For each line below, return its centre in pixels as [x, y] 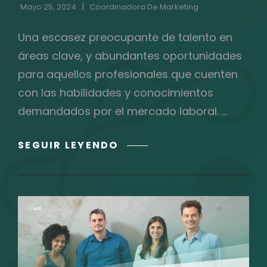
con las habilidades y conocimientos [116, 92]
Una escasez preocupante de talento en [125, 37]
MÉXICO [141, 219]
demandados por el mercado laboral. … [122, 111]
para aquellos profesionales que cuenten [128, 74]
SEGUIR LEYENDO [68, 145]
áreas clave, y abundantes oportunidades [130, 55]
